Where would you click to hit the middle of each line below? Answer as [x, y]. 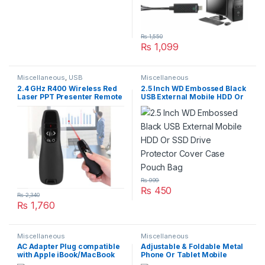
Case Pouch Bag [171, 113]
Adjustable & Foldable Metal [192, 247]
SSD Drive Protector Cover [189, 105]
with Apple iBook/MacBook [66, 255]
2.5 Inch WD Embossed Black [193, 88]
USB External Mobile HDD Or [192, 96]
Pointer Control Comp [57, 105]
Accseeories [38, 84]
